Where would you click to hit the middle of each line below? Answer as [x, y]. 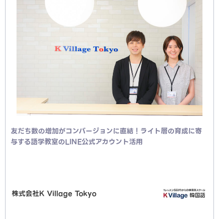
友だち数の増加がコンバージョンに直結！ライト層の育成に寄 [106, 131]
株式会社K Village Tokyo [54, 193]
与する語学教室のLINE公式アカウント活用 [77, 142]
